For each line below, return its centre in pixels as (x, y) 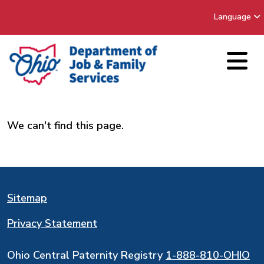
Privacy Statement (52, 224)
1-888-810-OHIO (208, 255)
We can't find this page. (65, 126)
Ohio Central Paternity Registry (86, 255)
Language (232, 17)
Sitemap (27, 198)
